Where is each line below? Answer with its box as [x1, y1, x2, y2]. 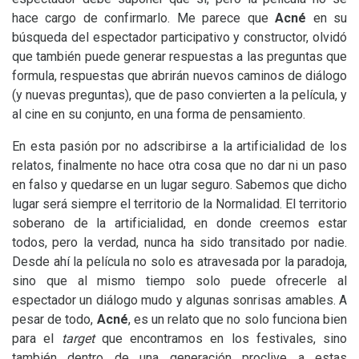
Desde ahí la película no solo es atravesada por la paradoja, [12, 254, 347, 269]
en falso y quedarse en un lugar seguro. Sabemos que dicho [12, 177, 347, 192]
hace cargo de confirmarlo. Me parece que [12, 10, 276, 26]
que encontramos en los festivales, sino [94, 331, 347, 346]
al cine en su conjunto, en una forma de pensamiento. [12, 107, 305, 122]
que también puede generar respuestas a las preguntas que [12, 49, 347, 64]
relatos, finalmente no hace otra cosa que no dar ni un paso [12, 158, 347, 173]
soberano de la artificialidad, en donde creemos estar [12, 216, 347, 231]
